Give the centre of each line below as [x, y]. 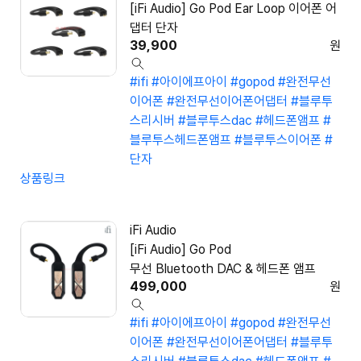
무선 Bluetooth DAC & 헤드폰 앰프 [223, 269]
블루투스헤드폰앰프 [180, 140]
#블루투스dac [215, 121]
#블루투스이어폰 [278, 140]
